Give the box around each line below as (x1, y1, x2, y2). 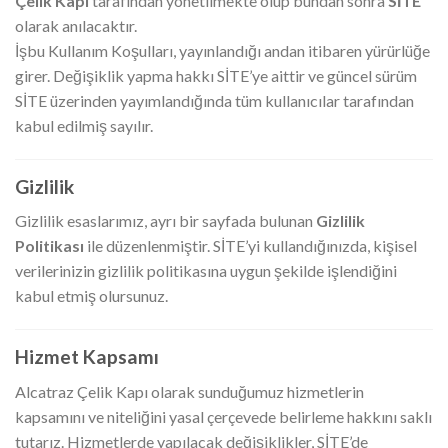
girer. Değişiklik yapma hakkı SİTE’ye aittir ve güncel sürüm (15, 65, 417, 85)
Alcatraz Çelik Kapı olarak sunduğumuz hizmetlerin (15, 381, 364, 401)
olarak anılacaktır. (15, 15, 137, 35)
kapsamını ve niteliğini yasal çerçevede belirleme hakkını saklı (15, 406, 432, 426)
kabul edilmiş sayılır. (15, 115, 153, 135)
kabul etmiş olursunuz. (15, 286, 168, 306)
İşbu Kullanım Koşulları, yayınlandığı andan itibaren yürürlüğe (15, 40, 430, 60)
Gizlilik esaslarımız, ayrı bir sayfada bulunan (15, 211, 316, 231)
